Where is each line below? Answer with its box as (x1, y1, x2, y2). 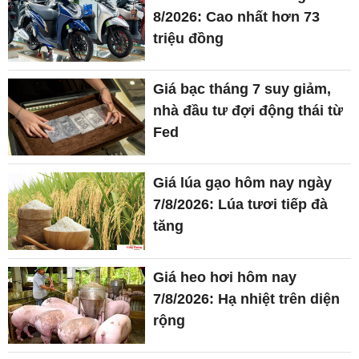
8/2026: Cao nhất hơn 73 (153, 8, 321, 25)
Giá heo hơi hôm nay (153, 268, 297, 285)
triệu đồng (153, 30, 224, 46)
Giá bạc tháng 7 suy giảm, (153, 81, 332, 98)
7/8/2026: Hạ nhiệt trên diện (153, 290, 341, 307)
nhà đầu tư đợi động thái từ (153, 103, 344, 119)
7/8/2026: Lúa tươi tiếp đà (153, 196, 329, 213)
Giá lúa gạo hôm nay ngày (153, 175, 333, 192)
